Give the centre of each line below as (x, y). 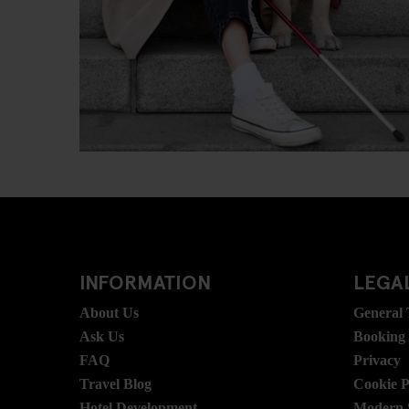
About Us (109, 313)
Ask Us (102, 337)
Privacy (377, 361)
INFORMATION (145, 282)
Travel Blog (115, 384)
